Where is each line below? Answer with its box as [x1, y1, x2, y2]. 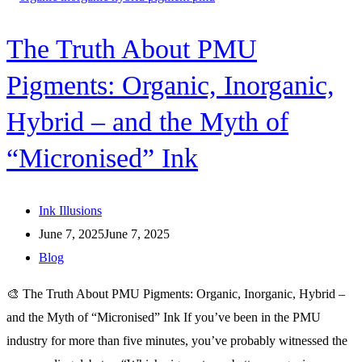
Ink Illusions [39, 204, 102, 218]
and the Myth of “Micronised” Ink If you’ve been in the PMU [6, 310, 321, 325]
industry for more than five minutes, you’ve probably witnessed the [6, 334, 347, 348]
